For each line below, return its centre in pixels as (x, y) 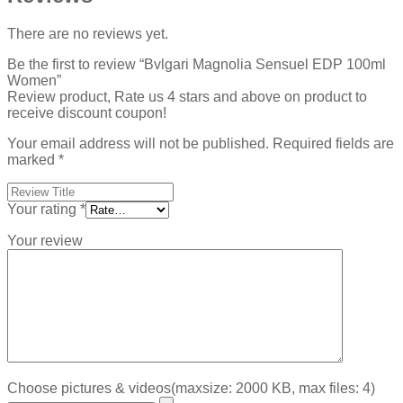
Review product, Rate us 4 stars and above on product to (187, 97)
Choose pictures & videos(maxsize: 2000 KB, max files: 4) (191, 389)
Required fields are (333, 144)
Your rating (44, 210)
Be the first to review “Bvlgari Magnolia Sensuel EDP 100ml (197, 65)
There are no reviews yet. (88, 34)
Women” (34, 81)
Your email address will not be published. (138, 144)
